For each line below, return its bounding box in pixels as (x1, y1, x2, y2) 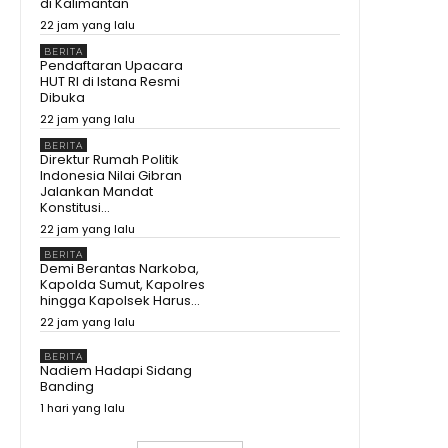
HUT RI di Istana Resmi (40, 72, 180, 92)
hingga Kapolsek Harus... (40, 291, 200, 311)
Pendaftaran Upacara (40, 56, 183, 76)
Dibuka (40, 88, 85, 108)
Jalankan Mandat (40, 181, 153, 201)
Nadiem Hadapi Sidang (40, 361, 192, 381)
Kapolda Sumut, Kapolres (40, 275, 205, 295)
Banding (40, 377, 94, 397)
